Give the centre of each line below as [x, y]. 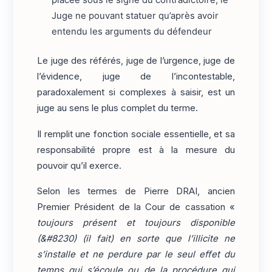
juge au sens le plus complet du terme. [117, 108]
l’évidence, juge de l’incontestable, [136, 77]
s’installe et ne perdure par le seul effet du [136, 255]
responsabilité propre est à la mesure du [136, 150]
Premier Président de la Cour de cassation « [136, 207]
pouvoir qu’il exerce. [79, 165]
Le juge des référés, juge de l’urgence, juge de [136, 61]
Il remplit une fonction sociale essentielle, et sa [136, 134]
